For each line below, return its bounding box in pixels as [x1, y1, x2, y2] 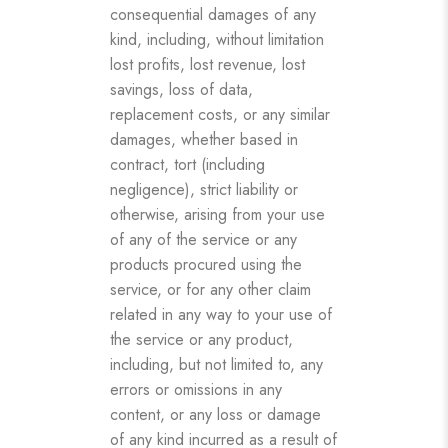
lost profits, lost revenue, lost [110, 52, 305, 76]
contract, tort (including [110, 152, 265, 176]
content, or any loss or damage [110, 402, 321, 426]
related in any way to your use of [110, 302, 332, 326]
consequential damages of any [110, 2, 316, 26]
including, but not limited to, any [110, 352, 323, 376]
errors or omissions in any [110, 377, 282, 401]
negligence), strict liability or [110, 177, 298, 201]
